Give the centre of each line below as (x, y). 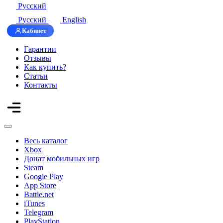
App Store (40, 185)
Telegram (39, 212)
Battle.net (39, 194)
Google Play (44, 176)
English (74, 20)
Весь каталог (46, 141)
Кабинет (34, 31)
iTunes (34, 203)
